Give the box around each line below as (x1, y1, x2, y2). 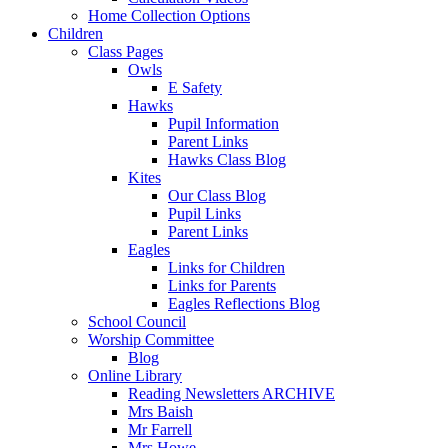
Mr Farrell (128, 420, 192, 438)
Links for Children (168, 258, 285, 276)
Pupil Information (168, 114, 279, 132)
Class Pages (88, 42, 163, 60)
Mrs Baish (128, 402, 193, 420)
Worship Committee (88, 330, 214, 348)
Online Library (88, 366, 182, 384)
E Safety (168, 78, 222, 96)
